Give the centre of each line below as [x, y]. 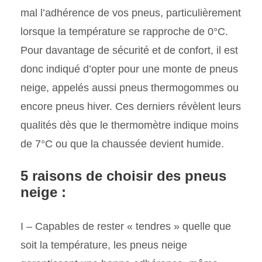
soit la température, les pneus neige [104, 245]
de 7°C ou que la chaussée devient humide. [122, 144]
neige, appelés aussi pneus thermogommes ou [130, 88]
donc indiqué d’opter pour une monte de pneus [129, 69]
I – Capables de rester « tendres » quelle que [126, 227]
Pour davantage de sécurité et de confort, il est [129, 51]
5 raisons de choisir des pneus [123, 176]
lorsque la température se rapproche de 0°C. [124, 32]
